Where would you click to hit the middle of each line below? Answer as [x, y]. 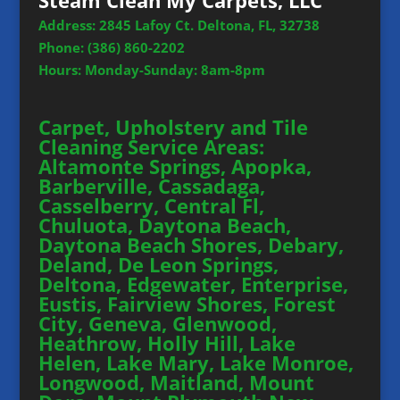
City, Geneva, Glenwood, [157, 323]
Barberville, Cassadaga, [151, 185]
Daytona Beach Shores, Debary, [191, 244]
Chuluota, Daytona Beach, [164, 225]
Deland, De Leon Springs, [158, 264]
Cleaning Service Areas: [151, 146]
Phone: [62, 48]
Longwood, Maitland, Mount [176, 382]
